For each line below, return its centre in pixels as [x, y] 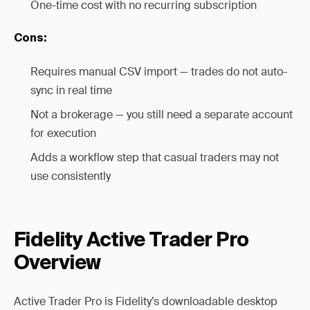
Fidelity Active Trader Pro [131, 241]
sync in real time [71, 90]
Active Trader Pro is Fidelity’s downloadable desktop [146, 301]
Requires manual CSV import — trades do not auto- [159, 72]
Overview [57, 264]
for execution [63, 133]
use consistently [71, 176]
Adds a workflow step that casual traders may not [155, 157]
